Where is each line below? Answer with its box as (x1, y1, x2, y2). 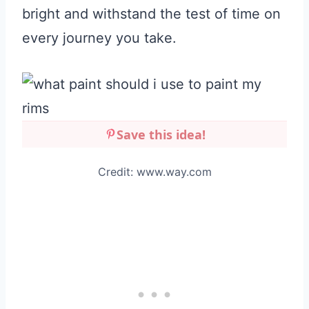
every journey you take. (22, 30, 177, 47)
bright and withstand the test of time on (22, 6, 281, 23)
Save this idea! (116, 126, 206, 143)
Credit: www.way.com (97, 165, 212, 179)
